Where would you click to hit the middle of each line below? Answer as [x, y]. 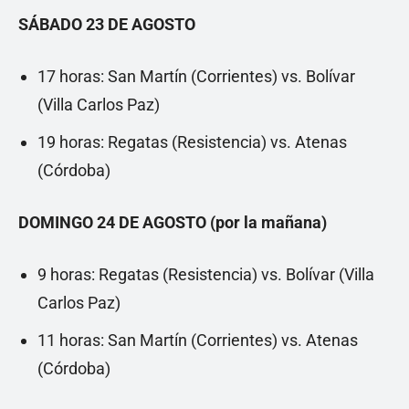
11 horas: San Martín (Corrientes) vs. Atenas [198, 341]
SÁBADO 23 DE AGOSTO [107, 25]
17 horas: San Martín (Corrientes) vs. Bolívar [196, 77]
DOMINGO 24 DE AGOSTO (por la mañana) [173, 223]
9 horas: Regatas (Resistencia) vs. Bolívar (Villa [206, 275]
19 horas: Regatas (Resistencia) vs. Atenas [192, 142]
